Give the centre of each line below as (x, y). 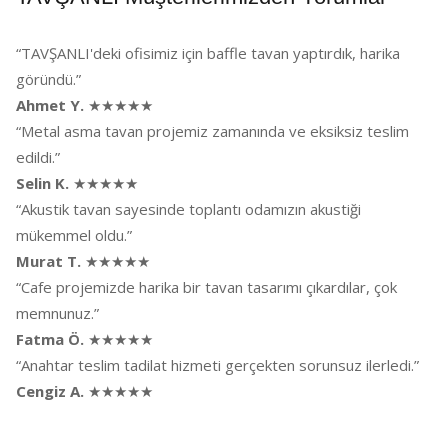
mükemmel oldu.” (74, 235)
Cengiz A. (50, 391)
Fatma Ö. (50, 339)
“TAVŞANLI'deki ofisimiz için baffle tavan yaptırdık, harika (208, 53)
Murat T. (48, 261)
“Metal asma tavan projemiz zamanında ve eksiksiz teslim (212, 131)
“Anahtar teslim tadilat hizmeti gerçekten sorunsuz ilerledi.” (217, 365)
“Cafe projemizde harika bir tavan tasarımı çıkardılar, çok (206, 287)
